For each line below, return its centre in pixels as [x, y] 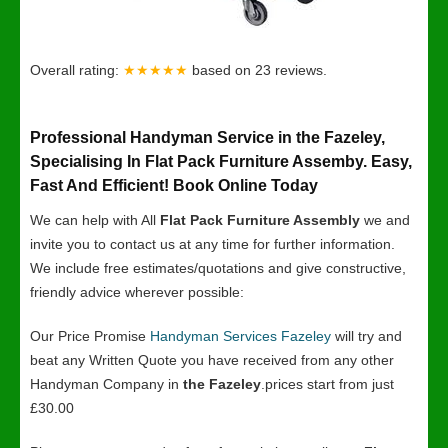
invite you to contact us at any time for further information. [212, 244]
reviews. [301, 70]
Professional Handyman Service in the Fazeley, [207, 137]
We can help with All [95, 220]
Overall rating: [76, 70]
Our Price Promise [90, 336]
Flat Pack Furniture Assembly [260, 220]
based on [223, 70]
